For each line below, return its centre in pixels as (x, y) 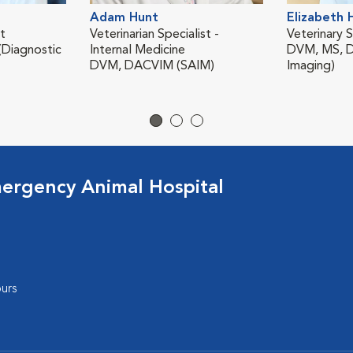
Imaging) (311, 66)
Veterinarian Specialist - (154, 34)
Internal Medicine (137, 50)
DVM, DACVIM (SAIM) (152, 66)
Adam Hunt (124, 18)
